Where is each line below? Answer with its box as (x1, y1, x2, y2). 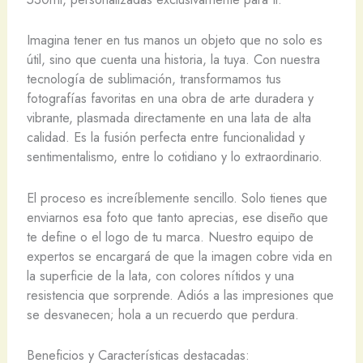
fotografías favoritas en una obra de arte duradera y (26, 88, 314, 109)
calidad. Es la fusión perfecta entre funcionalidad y (26, 127, 305, 147)
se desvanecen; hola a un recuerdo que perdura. (26, 304, 299, 324)
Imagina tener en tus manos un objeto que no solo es (26, 30, 322, 50)
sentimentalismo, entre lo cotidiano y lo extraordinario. (26, 147, 322, 167)
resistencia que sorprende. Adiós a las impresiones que (26, 284, 334, 305)
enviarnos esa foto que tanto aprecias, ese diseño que (26, 207, 328, 227)
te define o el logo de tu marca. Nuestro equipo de (26, 226, 314, 246)
